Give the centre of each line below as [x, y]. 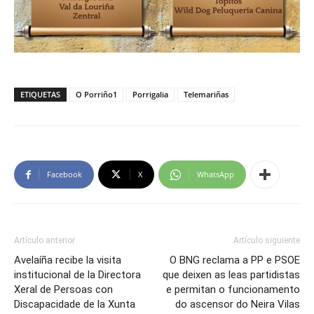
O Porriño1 [96, 95]
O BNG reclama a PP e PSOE [235, 260]
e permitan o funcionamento [233, 290]
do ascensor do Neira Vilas [238, 305]
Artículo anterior [45, 241]
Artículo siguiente [267, 241]
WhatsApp [216, 175]
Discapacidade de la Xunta [75, 305]
